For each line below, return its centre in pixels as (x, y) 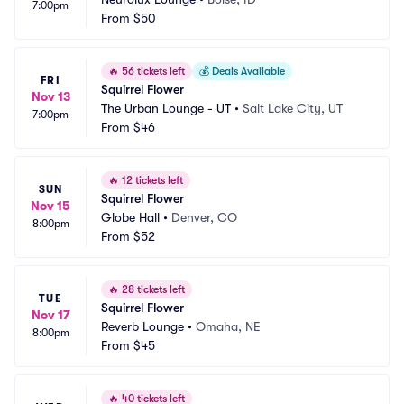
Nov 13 (50, 96)
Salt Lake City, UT (293, 108)
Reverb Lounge (142, 326)
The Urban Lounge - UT (166, 108)
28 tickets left (152, 289)
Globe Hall (130, 217)
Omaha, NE (228, 326)
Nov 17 (50, 315)
